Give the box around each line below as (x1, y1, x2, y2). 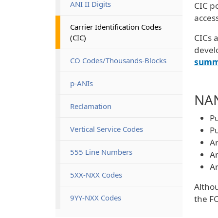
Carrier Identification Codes (70, 21, 162, 32)
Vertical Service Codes (70, 124, 143, 134)
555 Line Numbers (70, 146, 132, 157)
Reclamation (70, 101, 111, 111)
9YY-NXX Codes (70, 192, 121, 202)
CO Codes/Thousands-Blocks (70, 55, 166, 65)
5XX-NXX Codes (70, 169, 122, 180)
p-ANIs (70, 78, 93, 88)
